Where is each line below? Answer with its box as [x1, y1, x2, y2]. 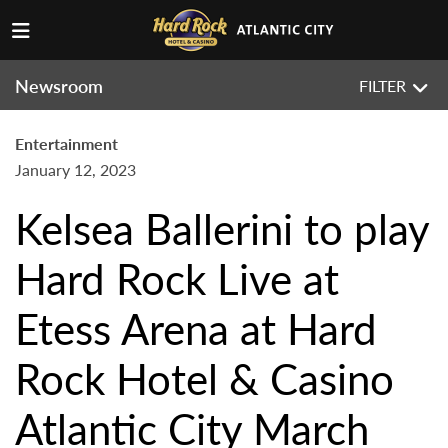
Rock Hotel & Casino [15, 348, 394, 408]
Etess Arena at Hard [15, 298, 377, 358]
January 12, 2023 [15, 158, 136, 181]
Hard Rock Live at [15, 248, 339, 308]
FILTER [359, 74, 406, 97]
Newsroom [15, 73, 103, 98]
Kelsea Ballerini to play [15, 198, 429, 258]
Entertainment [15, 132, 118, 155]
